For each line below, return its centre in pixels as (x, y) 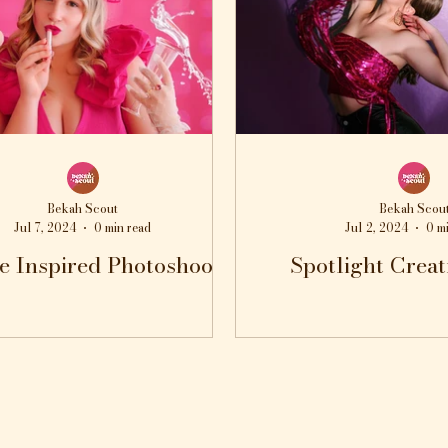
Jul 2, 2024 (376, 227)
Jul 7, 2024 (45, 227)
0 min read (123, 227)
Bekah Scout (83, 208)
